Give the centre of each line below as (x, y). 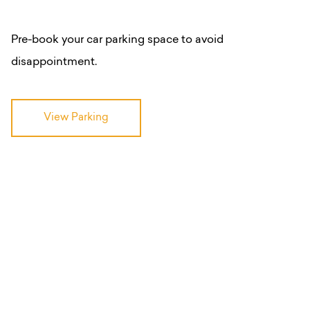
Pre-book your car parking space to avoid (119, 40)
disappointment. (54, 62)
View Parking (76, 118)
